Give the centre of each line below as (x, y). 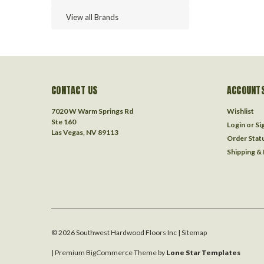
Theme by (149, 253)
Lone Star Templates (203, 253)
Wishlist (240, 111)
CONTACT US (75, 90)
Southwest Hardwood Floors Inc (126, 232)
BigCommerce (109, 253)
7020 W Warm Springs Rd (92, 111)
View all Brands (92, 17)
